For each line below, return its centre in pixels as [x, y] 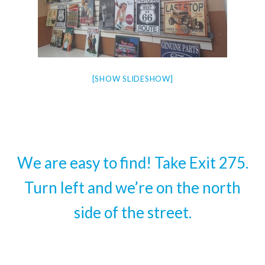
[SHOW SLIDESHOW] [132, 79]
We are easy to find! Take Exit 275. [132, 163]
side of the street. [132, 212]
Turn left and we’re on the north [132, 188]
